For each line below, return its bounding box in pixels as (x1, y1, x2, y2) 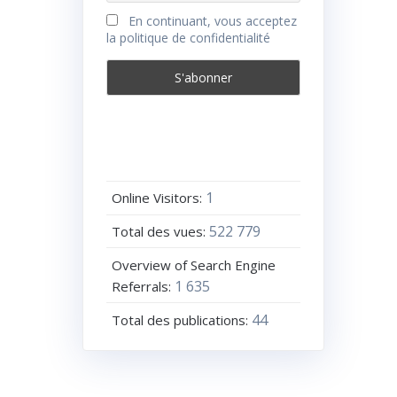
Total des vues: (112, 222, 210, 240)
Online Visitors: (112, 189, 206, 207)
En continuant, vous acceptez (125, 12, 298, 30)
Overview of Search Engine (112, 255, 276, 274)
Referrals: (112, 276, 175, 295)
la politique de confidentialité (105, 29, 270, 47)
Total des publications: (112, 310, 253, 329)
